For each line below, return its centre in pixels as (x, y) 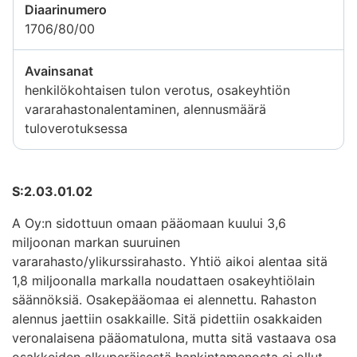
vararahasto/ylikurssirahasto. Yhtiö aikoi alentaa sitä (170, 261)
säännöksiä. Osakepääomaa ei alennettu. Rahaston (164, 299)
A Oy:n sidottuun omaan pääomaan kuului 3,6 (149, 223)
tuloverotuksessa (76, 128)
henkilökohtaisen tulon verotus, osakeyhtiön (157, 90)
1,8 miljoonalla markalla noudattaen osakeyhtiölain (163, 280)
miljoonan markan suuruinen (96, 242)
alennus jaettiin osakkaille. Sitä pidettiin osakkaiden (167, 318)
